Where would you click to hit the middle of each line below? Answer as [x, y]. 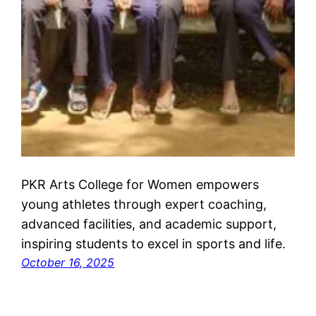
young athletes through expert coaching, [144, 204]
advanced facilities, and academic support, [149, 224]
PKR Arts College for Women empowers [140, 184]
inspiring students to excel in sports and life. [154, 243]
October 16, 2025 [68, 262]
